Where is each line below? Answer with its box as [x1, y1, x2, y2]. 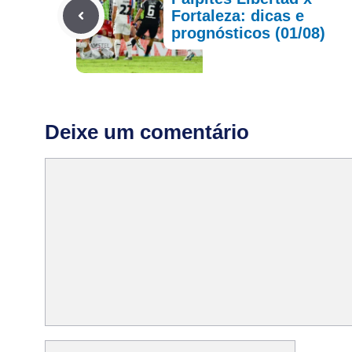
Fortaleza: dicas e [171, 6, 305, 24]
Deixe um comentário [45, 119, 249, 144]
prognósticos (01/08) [171, 24, 326, 42]
